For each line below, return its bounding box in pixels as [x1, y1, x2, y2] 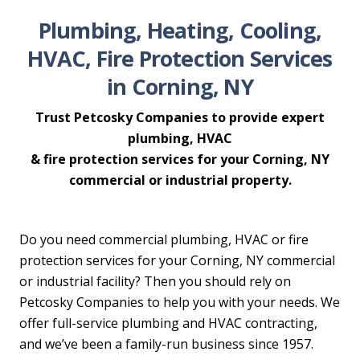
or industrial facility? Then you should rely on [19, 272, 291, 291]
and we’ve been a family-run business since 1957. [19, 335, 313, 354]
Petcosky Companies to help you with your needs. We [19, 293, 340, 312]
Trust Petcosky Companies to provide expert [35, 108, 325, 127]
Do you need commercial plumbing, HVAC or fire [19, 231, 309, 249]
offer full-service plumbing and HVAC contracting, [19, 314, 317, 333]
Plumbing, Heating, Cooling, [38, 15, 322, 46]
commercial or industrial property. [68, 171, 292, 190]
